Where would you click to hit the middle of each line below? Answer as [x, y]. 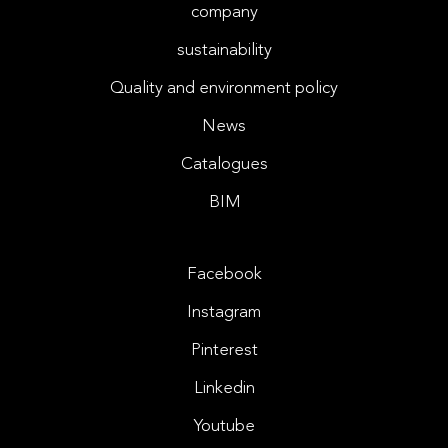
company [224, 13]
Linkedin [224, 389]
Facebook [224, 275]
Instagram [224, 313]
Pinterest [224, 351]
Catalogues [224, 165]
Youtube [224, 427]
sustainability [224, 51]
